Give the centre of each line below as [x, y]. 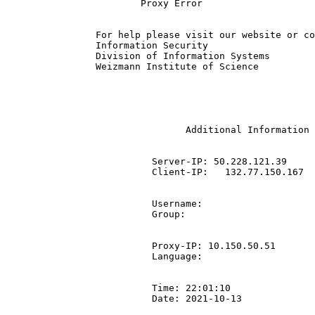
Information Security [51, 45]
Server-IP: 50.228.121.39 [73, 161]
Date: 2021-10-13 [73, 298]
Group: [73, 214]
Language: [73, 256]
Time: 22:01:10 [73, 288]
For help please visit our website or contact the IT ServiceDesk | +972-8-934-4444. [51, 35]
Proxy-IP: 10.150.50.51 [73, 246]
